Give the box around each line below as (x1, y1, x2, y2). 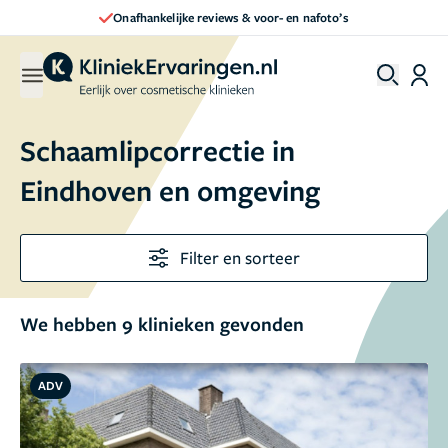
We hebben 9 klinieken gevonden (20, 311, 304, 337)
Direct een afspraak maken (157, 8, 305, 26)
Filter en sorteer (179, 246, 300, 269)
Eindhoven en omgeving (20, 171, 320, 209)
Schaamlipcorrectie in (20, 131, 295, 169)
